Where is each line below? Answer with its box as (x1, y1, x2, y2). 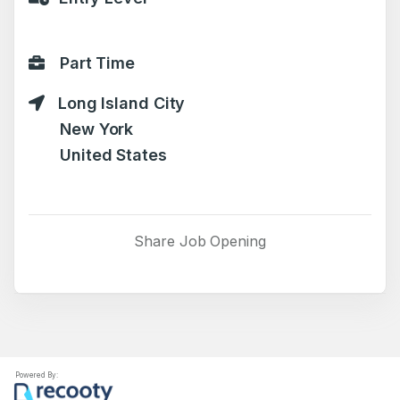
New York (60, 120, 134, 138)
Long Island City (53, 94, 186, 112)
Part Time (54, 54, 136, 72)
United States (60, 146, 167, 164)
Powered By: (13, 371, 58, 379)
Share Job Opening (134, 232, 266, 250)
